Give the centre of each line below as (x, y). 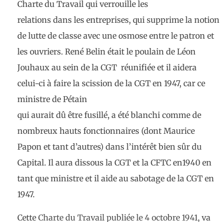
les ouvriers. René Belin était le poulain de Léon (107, 52)
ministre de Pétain (52, 99)
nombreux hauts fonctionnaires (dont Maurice (106, 131)
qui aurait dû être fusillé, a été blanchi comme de (109, 115)
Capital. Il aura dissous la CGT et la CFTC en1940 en (114, 163)
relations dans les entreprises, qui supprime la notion (118, 20)
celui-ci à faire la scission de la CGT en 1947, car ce (111, 83)
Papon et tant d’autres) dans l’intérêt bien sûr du (110, 147)
